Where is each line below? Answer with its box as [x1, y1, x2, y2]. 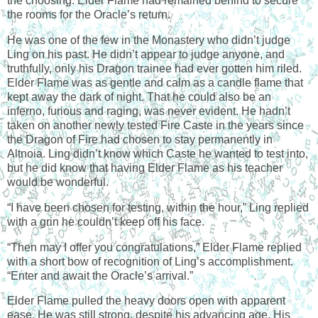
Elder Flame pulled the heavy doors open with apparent [7, 295, 285, 307]
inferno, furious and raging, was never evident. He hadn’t [7, 104, 290, 117]
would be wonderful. [7, 175, 109, 188]
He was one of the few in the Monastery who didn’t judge [7, 33, 290, 46]
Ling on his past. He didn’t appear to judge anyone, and [7, 48, 285, 60]
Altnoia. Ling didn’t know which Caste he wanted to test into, [7, 147, 308, 160]
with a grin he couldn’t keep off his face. [7, 215, 204, 228]
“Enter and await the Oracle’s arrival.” [7, 269, 193, 282]
